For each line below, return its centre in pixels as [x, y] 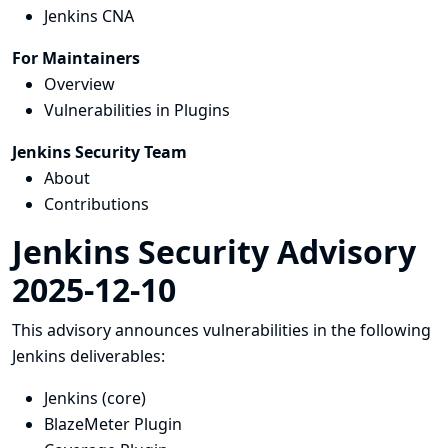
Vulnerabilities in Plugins [137, 110]
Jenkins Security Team [99, 152]
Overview [79, 84]
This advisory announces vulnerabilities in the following [221, 330]
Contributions [96, 204]
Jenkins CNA [89, 16]
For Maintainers [76, 58]
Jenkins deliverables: [88, 356]
